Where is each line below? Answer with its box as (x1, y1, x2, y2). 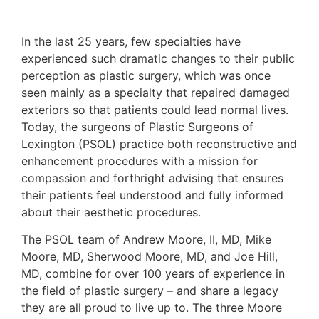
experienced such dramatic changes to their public (21, 51, 295, 66)
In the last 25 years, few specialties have (21, 33, 241, 48)
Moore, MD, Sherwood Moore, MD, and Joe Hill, (21, 249, 278, 263)
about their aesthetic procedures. (21, 204, 201, 219)
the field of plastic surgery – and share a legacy (21, 283, 278, 298)
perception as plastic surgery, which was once (21, 68, 271, 83)
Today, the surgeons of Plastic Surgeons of (21, 119, 253, 134)
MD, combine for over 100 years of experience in (21, 266, 285, 281)
